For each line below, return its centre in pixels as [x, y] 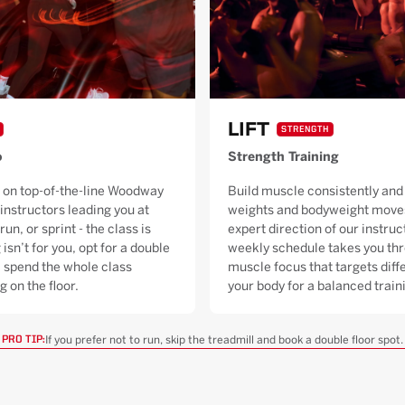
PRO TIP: [24, 340]
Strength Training [283, 157]
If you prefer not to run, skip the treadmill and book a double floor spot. [224, 340]
